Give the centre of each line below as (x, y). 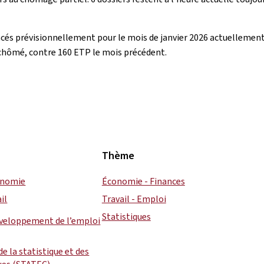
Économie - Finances (143, 181)
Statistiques (126, 217)
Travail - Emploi (134, 199)
